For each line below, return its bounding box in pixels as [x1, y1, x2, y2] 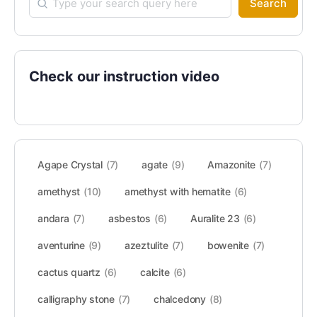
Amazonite [207, 158, 256, 171]
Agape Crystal [38, 158, 103, 171]
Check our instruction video [29, 67, 219, 85]
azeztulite [124, 238, 168, 251]
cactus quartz [38, 265, 100, 278]
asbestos [108, 212, 151, 224]
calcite [140, 265, 170, 278]
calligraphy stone [38, 292, 115, 305]
